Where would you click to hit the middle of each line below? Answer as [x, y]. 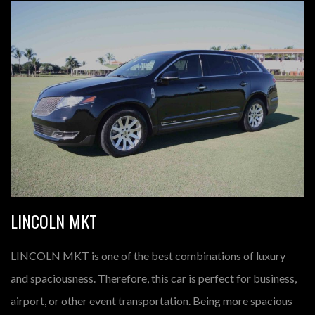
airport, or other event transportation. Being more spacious [152, 300]
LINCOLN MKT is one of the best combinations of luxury [148, 255]
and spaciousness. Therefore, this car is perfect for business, [154, 278]
